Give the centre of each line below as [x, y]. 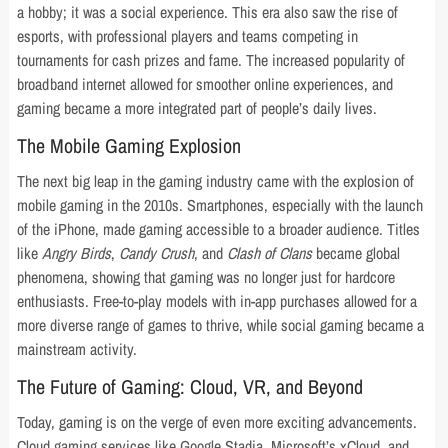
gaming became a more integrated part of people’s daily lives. [197, 108]
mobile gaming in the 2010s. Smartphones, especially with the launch [220, 205]
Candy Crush [157, 253]
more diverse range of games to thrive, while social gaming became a [221, 325]
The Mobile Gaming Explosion [129, 146]
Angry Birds [77, 253]
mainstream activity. [77, 349]
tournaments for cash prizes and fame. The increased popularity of [211, 60]
